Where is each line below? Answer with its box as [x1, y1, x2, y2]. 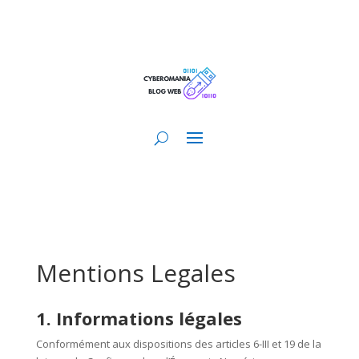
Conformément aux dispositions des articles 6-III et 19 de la [35, 337, 321, 352]
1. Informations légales [35, 306, 242, 331]
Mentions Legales [35, 256, 236, 290]
